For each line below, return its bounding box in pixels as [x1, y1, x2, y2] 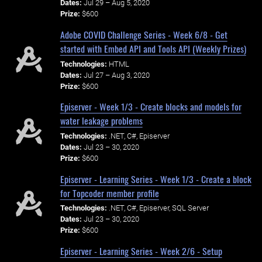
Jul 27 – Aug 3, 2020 [83, 70, 150, 80]
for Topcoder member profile [60, 185, 159, 200]
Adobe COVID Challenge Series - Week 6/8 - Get [60, 27, 227, 42]
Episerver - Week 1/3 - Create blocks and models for [60, 99, 242, 114]
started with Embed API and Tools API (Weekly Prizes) [60, 41, 246, 56]
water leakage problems [60, 113, 143, 128]
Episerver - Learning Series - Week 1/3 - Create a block [60, 171, 251, 186]
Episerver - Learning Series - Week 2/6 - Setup [60, 244, 222, 258]
